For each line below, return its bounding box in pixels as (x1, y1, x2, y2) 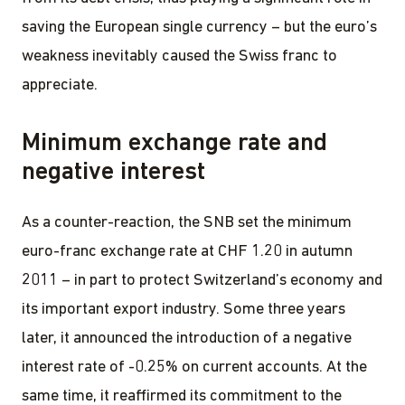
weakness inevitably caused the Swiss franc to (22, 47, 337, 65)
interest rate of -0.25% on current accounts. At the (22, 358, 367, 376)
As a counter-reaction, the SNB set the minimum (22, 213, 352, 231)
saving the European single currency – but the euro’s (22, 18, 377, 36)
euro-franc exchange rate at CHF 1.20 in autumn (22, 242, 353, 260)
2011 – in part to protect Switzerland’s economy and (22, 271, 382, 289)
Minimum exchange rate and (22, 130, 327, 156)
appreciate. (22, 76, 98, 94)
